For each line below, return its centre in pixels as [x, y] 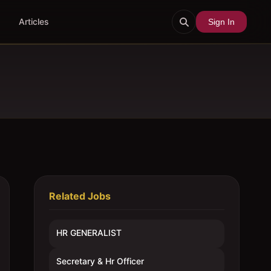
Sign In [221, 21]
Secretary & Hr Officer [100, 261]
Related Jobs [80, 196]
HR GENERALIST [89, 233]
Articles [34, 21]
